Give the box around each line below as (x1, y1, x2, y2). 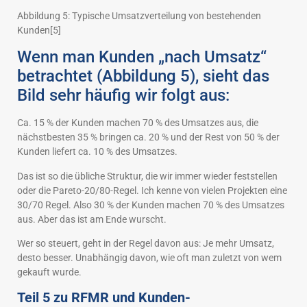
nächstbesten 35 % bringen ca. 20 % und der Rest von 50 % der (17, 132, 280, 143)
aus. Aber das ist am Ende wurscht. (17, 213, 167, 225)
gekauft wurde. (17, 266, 82, 278)
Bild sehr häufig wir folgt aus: (17, 86, 230, 106)
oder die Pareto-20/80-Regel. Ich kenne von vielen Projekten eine (17, 184, 287, 196)
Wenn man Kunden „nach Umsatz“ (17, 47, 267, 67)
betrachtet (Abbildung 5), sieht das (17, 66, 269, 86)
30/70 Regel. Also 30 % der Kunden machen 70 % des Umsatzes (17, 199, 284, 210)
